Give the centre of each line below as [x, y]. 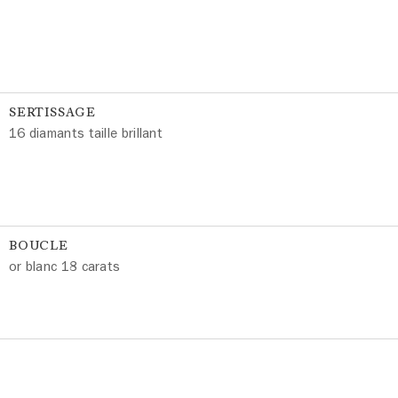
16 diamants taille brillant [86, 133]
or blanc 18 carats [64, 267]
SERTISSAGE [52, 112]
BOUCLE [38, 246]
